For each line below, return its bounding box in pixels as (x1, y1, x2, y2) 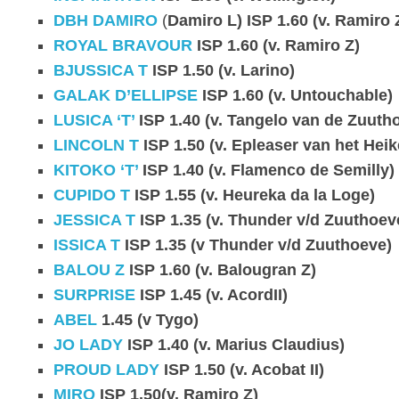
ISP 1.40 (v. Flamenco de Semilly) (138, 160, 395, 179)
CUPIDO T (53, 185, 130, 204)
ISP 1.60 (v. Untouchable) (198, 85, 393, 104)
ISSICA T (53, 235, 120, 254)
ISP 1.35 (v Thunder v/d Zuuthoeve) (120, 235, 392, 254)
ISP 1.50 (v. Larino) (148, 61, 295, 79)
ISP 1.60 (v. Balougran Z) (125, 260, 316, 279)
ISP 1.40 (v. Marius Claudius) (123, 335, 345, 354)
